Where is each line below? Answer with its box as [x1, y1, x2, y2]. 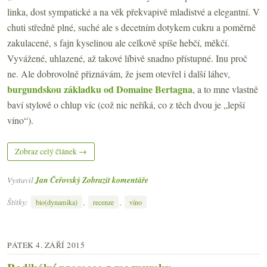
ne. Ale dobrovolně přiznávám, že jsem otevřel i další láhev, [7, 67, 230, 80]
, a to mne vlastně [193, 83, 258, 96]
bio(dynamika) [36, 197, 77, 207]
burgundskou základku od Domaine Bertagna [7, 82, 193, 97]
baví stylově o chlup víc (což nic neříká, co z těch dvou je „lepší [7, 98, 245, 111]
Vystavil [7, 174, 35, 186]
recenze [93, 197, 114, 207]
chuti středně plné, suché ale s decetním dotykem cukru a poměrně [7, 21, 256, 34]
